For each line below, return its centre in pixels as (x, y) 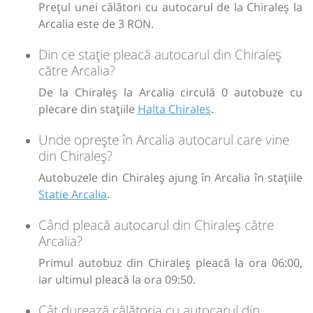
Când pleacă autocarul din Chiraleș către (156, 224)
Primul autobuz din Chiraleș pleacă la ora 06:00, (170, 262)
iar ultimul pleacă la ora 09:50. (117, 279)
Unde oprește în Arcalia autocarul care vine (164, 139)
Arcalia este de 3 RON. (96, 23)
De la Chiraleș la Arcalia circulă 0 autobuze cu (170, 92)
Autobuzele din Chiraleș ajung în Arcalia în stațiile (170, 177)
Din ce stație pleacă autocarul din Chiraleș (160, 54)
